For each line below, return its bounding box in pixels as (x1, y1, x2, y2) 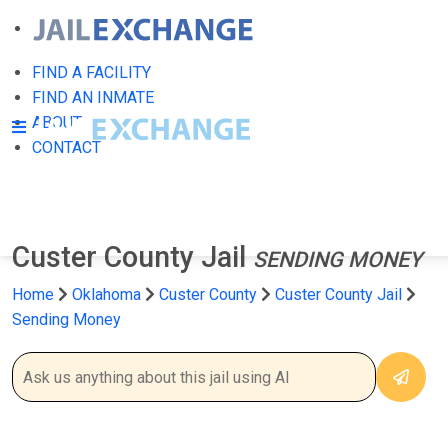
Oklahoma (72, 285, 141, 304)
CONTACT (32, 138, 101, 157)
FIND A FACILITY (32, 63, 151, 82)
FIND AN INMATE (32, 88, 154, 107)
